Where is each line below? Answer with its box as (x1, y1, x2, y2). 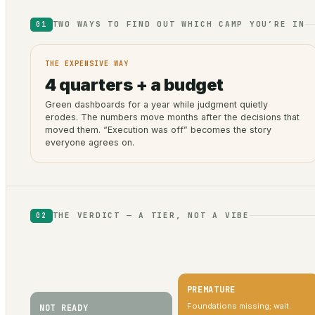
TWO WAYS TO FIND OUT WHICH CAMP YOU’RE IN (52, 19, 305, 30)
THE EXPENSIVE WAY (45, 58, 129, 68)
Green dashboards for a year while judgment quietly (45, 98, 268, 110)
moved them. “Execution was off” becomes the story (45, 124, 271, 135)
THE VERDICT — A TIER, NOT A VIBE (52, 210, 250, 221)
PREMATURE (186, 283, 236, 295)
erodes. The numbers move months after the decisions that (45, 111, 300, 122)
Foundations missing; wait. (186, 300, 291, 311)
